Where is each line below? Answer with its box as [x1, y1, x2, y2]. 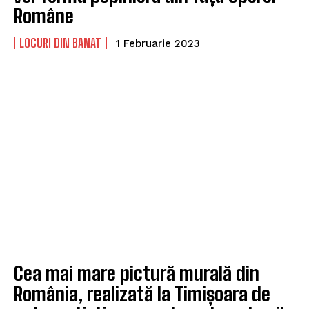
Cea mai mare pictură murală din [14, 261, 259, 286]
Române [14, 3, 74, 28]
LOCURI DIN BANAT [19, 34, 101, 50]
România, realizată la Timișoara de [14, 282, 270, 306]
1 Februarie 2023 [116, 37, 200, 50]
